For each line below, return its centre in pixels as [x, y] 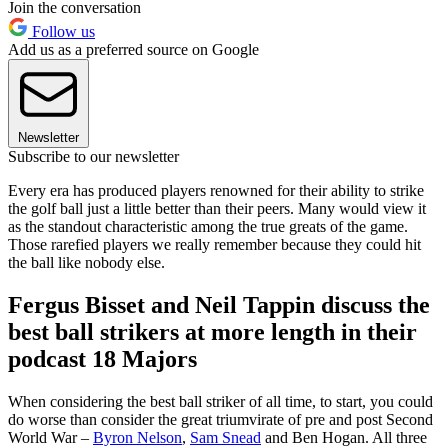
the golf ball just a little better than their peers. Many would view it [217, 209]
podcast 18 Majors [102, 358]
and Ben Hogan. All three [344, 437]
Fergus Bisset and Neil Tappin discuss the [219, 304]
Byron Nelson [137, 437]
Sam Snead [225, 437]
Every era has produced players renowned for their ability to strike [216, 191]
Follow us [61, 32]
